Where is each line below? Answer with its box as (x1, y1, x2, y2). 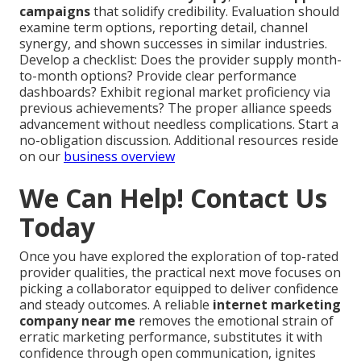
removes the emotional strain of (135, 312, 334, 330)
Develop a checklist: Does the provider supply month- (19, 51, 342, 69)
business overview (64, 147, 175, 166)
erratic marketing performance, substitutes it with (19, 328, 322, 346)
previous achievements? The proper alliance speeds (19, 99, 332, 118)
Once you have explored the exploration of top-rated (19, 247, 338, 266)
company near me (19, 312, 135, 330)
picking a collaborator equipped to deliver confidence (19, 280, 338, 298)
